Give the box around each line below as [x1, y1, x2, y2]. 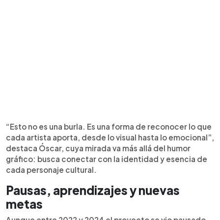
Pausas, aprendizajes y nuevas [6, 183, 180, 197]
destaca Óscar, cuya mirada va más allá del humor [6, 143, 191, 153]
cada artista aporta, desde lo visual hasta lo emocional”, [6, 133, 214, 142]
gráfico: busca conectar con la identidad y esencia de [6, 154, 207, 164]
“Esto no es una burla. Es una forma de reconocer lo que [6, 122, 212, 131]
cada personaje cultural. [6, 165, 97, 174]
